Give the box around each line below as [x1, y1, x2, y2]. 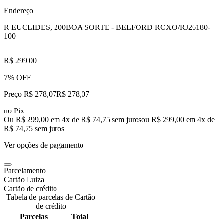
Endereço [4, 6, 33, 15]
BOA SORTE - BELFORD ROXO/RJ [66, 23, 188, 31]
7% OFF [4, 73, 31, 82]
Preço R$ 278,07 [4, 89, 56, 98]
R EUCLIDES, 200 [4, 23, 66, 31]
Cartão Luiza [4, 175, 44, 184]
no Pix [4, 106, 24, 115]
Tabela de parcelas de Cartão [6, 192, 95, 201]
